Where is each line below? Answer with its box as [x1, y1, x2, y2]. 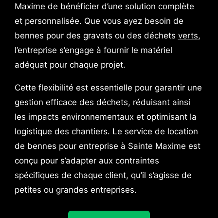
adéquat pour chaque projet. [14, 60, 126, 70]
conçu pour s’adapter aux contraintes [14, 155, 159, 165]
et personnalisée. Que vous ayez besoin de [14, 16, 183, 26]
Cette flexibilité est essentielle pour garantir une [14, 82, 202, 92]
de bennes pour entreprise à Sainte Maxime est [14, 141, 200, 151]
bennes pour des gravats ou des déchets [14, 31, 178, 40]
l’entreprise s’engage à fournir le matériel [14, 45, 172, 55]
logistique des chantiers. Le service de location [14, 126, 198, 136]
